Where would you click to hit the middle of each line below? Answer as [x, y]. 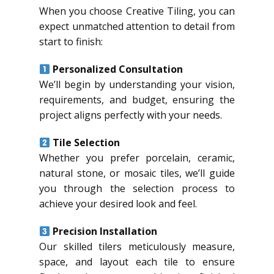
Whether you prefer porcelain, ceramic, [137, 157]
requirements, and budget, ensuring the [137, 99]
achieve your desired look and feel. [118, 203]
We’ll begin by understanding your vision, [137, 84]
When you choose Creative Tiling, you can [137, 11]
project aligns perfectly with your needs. [131, 115]
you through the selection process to [137, 188]
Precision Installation [105, 231]
